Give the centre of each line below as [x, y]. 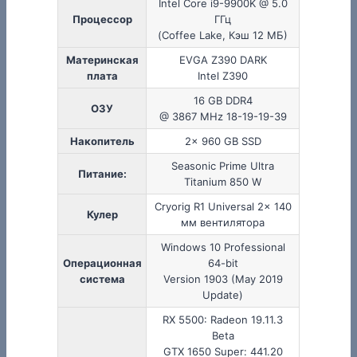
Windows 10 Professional [223, 247]
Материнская [102, 60]
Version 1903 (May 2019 [223, 279]
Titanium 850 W [223, 182]
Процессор [102, 20]
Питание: [102, 174]
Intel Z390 [223, 76]
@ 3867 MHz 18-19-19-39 [223, 117]
